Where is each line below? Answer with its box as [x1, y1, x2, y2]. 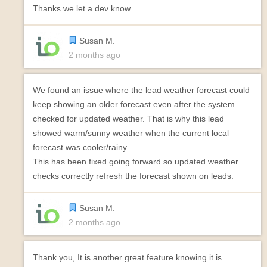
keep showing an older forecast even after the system [33, 100, 235, 109]
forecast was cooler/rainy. [33, 142, 129, 152]
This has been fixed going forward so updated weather [33, 157, 238, 166]
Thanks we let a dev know [33, 4, 131, 13]
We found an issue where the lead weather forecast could [33, 85, 250, 95]
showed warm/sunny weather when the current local [33, 128, 229, 138]
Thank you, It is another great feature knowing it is [33, 253, 222, 262]
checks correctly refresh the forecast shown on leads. [33, 171, 234, 181]
